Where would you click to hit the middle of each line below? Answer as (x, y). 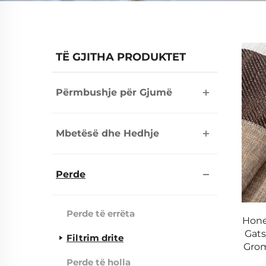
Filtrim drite (95, 238)
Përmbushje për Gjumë (114, 92)
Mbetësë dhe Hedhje (107, 133)
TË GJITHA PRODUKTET (121, 57)
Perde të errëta (101, 213)
